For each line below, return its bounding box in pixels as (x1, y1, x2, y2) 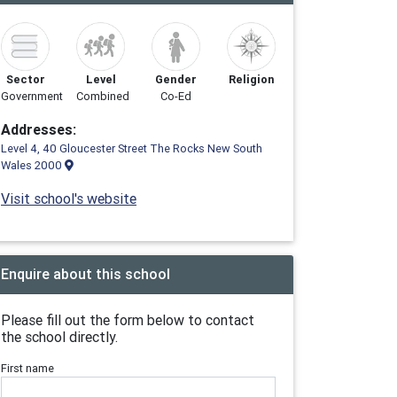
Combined (76, 89, 129, 104)
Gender (155, 72, 197, 87)
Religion (228, 72, 275, 87)
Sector (5, 72, 45, 87)
